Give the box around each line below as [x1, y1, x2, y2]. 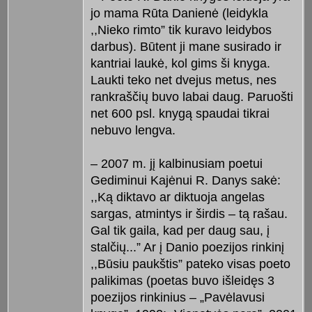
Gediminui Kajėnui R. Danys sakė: [90, 173, 281, 187]
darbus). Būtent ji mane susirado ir [90, 39, 281, 54]
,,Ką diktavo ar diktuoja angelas [90, 189, 265, 204]
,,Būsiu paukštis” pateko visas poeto [90, 256, 290, 271]
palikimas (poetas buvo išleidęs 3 [90, 273, 274, 288]
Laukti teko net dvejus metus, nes [90, 72, 276, 87]
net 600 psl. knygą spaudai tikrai [90, 106, 270, 120]
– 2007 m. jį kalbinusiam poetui [90, 156, 263, 171]
